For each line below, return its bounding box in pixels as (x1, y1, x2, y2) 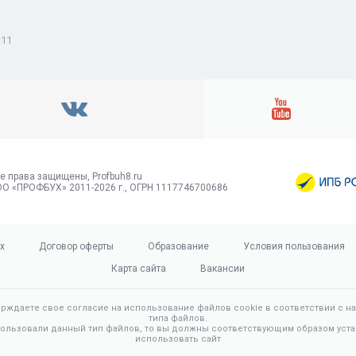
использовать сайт (135, 334, 221, 344)
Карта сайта (111, 263, 166, 274)
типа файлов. (149, 313, 207, 323)
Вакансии (200, 263, 245, 274)
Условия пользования (243, 241, 345, 252)
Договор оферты (39, 241, 114, 252)
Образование (148, 241, 209, 252)
